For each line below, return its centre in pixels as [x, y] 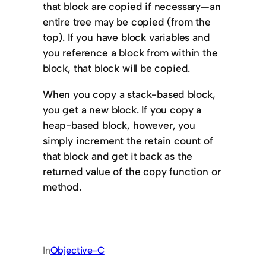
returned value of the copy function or [132, 171]
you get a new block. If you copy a [122, 109]
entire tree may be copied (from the [127, 22]
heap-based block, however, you [119, 125]
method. [62, 186]
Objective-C [77, 251]
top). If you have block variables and [126, 37]
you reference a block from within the [130, 53]
